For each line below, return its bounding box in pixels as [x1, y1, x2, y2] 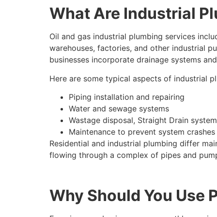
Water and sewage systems [69, 103, 169, 113]
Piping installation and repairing [69, 92, 185, 102]
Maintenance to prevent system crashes [69, 126, 215, 137]
